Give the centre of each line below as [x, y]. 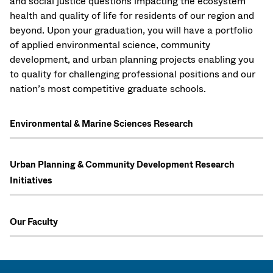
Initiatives [31, 181]
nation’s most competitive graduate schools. [108, 89]
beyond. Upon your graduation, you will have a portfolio [131, 30]
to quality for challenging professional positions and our [133, 74]
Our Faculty [34, 222]
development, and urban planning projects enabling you [132, 60]
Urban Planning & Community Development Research [122, 165]
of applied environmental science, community [110, 45]
